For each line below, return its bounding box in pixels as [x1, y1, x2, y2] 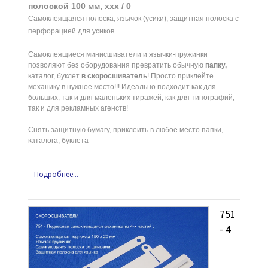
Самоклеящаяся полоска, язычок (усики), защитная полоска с [28, 14, 239, 23]
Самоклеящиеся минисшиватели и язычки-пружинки [28, 50, 208, 59]
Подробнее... [33, 169, 78, 180]
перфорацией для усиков [28, 27, 114, 36]
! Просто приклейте [147, 72, 214, 81]
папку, [205, 61, 227, 70]
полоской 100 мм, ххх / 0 [28, 1, 131, 11]
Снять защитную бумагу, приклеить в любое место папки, [28, 126, 223, 135]
